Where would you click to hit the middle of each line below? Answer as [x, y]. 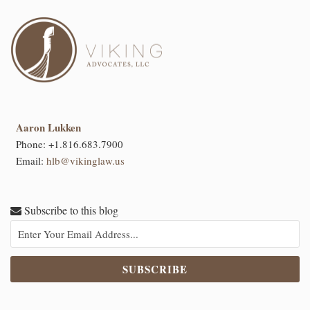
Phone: [32, 144]
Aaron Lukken [48, 128]
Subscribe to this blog [70, 210]
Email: [31, 161]
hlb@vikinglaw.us [85, 161]
